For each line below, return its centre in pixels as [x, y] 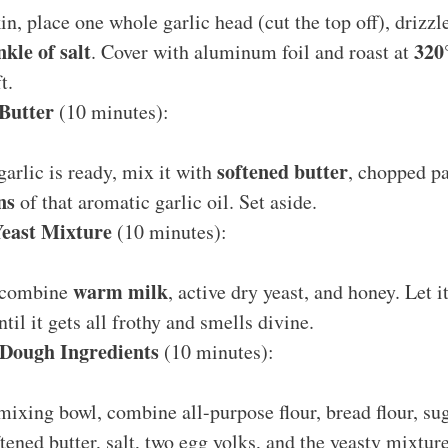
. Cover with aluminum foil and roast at [252, 51]
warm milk [120, 291]
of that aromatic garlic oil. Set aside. [166, 201]
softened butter [282, 171]
